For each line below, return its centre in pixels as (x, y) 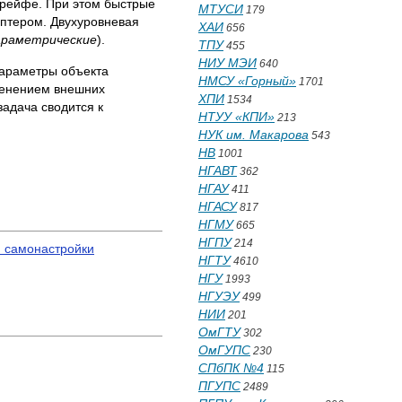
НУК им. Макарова (253, 135)
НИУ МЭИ (227, 63)
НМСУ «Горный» (247, 81)
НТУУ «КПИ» (236, 117)
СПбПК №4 (231, 368)
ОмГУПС (224, 350)
